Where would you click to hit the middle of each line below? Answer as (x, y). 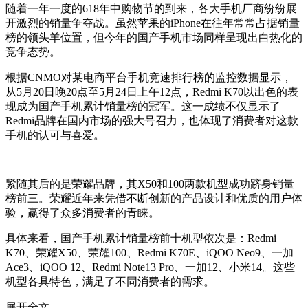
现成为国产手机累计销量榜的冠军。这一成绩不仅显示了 (143, 107)
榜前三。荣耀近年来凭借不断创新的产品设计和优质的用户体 (154, 199)
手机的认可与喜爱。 (55, 135)
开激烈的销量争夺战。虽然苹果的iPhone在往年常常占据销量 (153, 23)
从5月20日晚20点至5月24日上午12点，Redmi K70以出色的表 (152, 92)
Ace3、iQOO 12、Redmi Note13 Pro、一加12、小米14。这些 (150, 267)
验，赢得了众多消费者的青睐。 (82, 213)
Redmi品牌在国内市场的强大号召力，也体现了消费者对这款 (152, 121)
